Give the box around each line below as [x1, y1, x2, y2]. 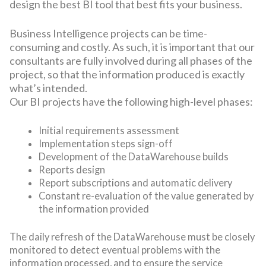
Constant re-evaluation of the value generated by [39, 190, 254, 202]
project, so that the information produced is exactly [9, 67, 245, 81]
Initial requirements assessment [39, 125, 180, 137]
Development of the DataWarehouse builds [39, 151, 229, 163]
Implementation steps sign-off [39, 138, 173, 150]
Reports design [39, 164, 106, 176]
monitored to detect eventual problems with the [9, 243, 220, 255]
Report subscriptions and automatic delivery [39, 177, 233, 189]
